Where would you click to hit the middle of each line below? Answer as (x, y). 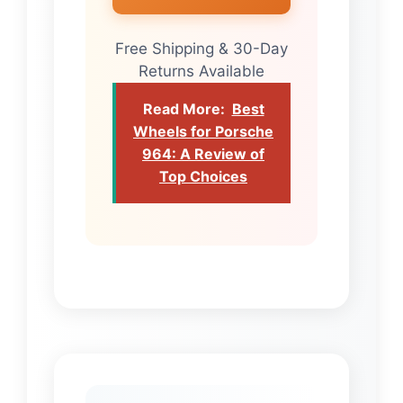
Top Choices (203, 176)
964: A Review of (203, 153)
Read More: (184, 108)
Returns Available (201, 71)
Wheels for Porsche (203, 131)
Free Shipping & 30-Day (201, 48)
